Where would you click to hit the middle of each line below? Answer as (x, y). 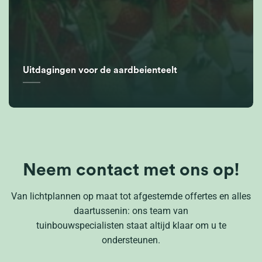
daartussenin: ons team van (131, 211)
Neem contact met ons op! (131, 170)
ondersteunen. (131, 240)
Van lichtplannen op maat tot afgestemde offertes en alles (131, 196)
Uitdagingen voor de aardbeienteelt (100, 70)
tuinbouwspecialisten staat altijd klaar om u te (131, 225)
